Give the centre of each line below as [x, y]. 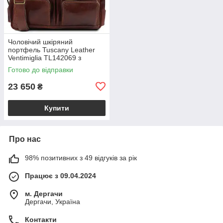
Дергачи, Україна [53, 201]
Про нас [25, 139]
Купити [57, 108]
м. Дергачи [44, 193]
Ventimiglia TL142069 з [45, 57]
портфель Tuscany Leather [52, 50]
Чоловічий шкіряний [40, 42]
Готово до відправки [41, 69]
